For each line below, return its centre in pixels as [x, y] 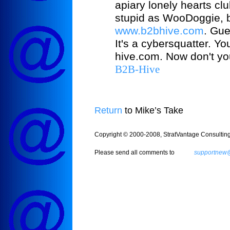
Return [108, 111]
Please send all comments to [135, 152]
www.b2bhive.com [159, 31]
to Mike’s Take [153, 111]
